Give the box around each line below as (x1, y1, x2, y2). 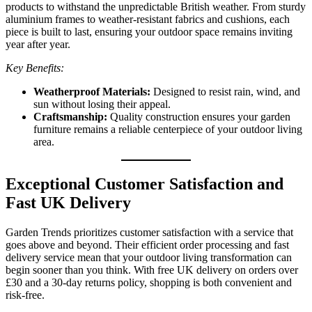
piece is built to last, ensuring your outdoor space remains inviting (6, 26, 292, 38)
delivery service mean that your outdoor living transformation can (6, 251, 292, 264)
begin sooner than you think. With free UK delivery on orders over (6, 264, 298, 276)
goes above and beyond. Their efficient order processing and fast (6, 239, 289, 251)
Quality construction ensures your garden (107, 111, 290, 123)
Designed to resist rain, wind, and (150, 86, 300, 98)
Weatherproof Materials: (33, 86, 150, 98)
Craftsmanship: (33, 111, 107, 123)
